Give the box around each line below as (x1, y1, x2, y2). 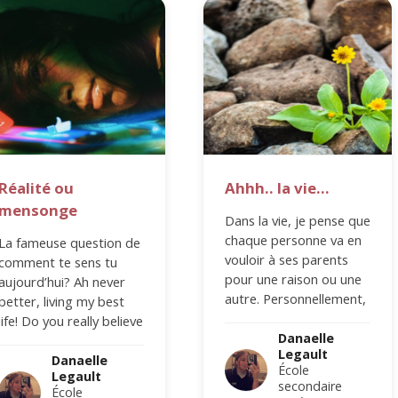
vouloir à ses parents (225, 250, 349, 268)
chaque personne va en (225, 230, 362, 249)
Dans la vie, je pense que (225, 211, 371, 229)
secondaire (278, 377, 343, 394)
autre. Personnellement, (225, 289, 367, 307)
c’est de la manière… (225, 308, 346, 327)
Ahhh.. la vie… (225, 178, 330, 198)
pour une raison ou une (225, 269, 362, 288)
